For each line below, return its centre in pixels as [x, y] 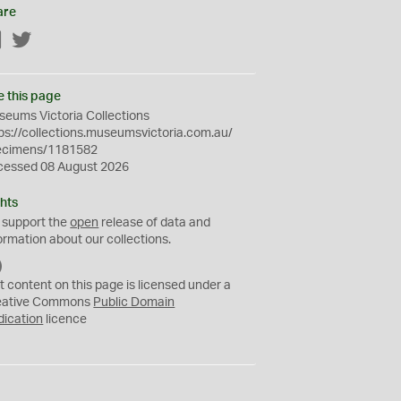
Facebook [31, 41]
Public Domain [134, 303]
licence [65, 320]
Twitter [52, 41]
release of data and [155, 223]
